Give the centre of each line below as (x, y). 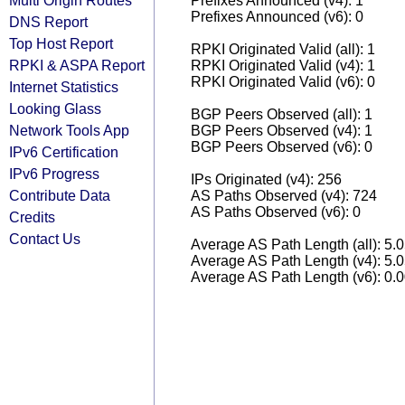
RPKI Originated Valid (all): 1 (283, 49)
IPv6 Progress (54, 174)
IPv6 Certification (64, 152)
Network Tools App (69, 130)
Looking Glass (55, 108)
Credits (32, 217)
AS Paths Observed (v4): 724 (284, 196)
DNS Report (48, 22)
